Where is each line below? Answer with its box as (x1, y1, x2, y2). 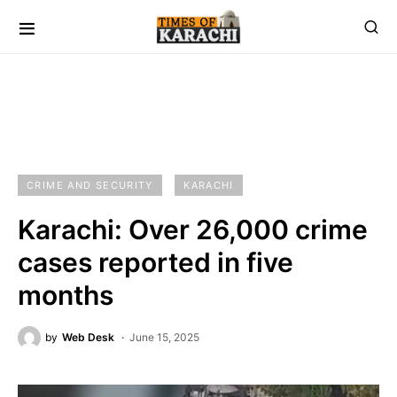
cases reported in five (18, 246, 293, 278)
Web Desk (62, 331, 114, 344)
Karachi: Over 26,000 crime (18, 214, 368, 245)
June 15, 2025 (129, 331, 199, 344)
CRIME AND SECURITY (27, 179, 153, 191)
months (18, 279, 113, 311)
